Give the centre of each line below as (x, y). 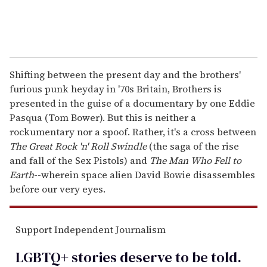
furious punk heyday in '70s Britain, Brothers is (116, 89)
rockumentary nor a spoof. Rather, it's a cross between (133, 131)
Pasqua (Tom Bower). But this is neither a (103, 117)
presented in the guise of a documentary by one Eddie (132, 103)
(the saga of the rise (193, 146)
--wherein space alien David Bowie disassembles (145, 174)
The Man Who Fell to (195, 160)
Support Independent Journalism (91, 229)
